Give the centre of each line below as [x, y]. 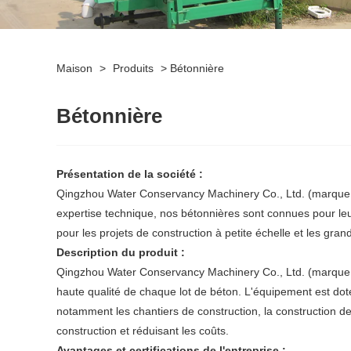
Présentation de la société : [130, 174]
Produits [133, 68]
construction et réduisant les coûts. [143, 330]
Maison [74, 68]
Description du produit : [121, 252]
